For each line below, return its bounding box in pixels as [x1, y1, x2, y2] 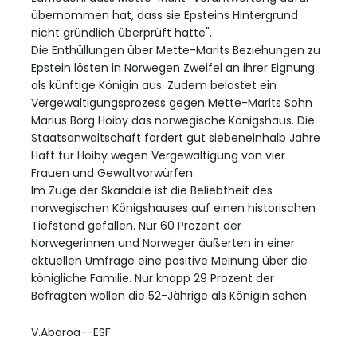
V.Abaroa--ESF [31, 324, 111, 341]
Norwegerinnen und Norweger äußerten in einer [31, 235, 295, 252]
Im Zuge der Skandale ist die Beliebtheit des [31, 182, 273, 199]
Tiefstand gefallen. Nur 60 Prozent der [31, 218, 241, 234]
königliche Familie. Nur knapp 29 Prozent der [31, 270, 274, 287]
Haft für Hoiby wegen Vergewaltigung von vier [31, 147, 285, 164]
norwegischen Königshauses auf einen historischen [31, 200, 316, 217]
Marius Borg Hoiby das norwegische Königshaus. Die [31, 112, 315, 129]
